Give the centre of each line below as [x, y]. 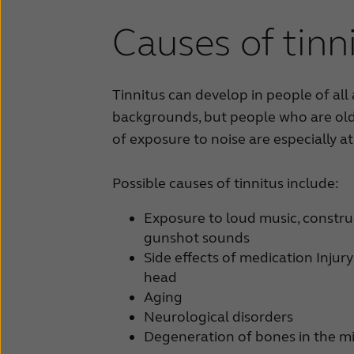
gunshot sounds [197, 238]
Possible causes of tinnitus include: [226, 184]
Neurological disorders [218, 317]
